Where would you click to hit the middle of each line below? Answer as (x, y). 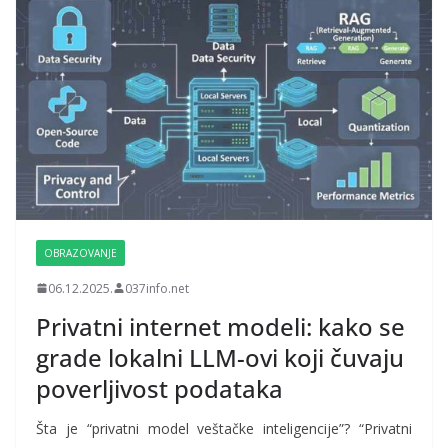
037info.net (157, 288)
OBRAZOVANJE (80, 252)
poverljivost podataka (159, 388)
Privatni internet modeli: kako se (220, 326)
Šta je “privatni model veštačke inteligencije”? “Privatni (224, 428)
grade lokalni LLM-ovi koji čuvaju (220, 357)
